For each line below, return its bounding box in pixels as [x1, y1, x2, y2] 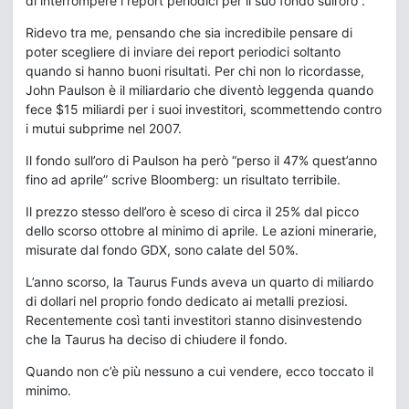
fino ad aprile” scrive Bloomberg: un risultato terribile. [26, 172, 341, 187]
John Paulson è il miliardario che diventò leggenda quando [26, 82, 373, 98]
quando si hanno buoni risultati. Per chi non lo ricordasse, [26, 63, 364, 79]
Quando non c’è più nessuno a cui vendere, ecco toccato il [26, 363, 373, 379]
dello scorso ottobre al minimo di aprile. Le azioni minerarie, [26, 223, 377, 238]
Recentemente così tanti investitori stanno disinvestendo [26, 312, 362, 328]
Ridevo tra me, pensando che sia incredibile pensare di [26, 25, 352, 40]
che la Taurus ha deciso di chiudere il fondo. [26, 331, 288, 347]
